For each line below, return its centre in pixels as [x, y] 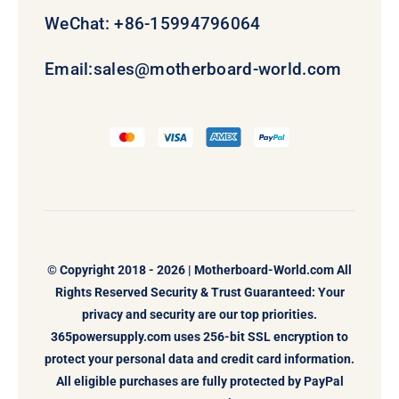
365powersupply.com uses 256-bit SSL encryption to [199, 336]
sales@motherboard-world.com [217, 69]
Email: [69, 69]
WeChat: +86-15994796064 [152, 23]
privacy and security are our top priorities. [199, 314]
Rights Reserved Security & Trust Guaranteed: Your [199, 292]
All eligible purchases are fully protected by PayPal [199, 381]
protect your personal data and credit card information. [199, 358]
